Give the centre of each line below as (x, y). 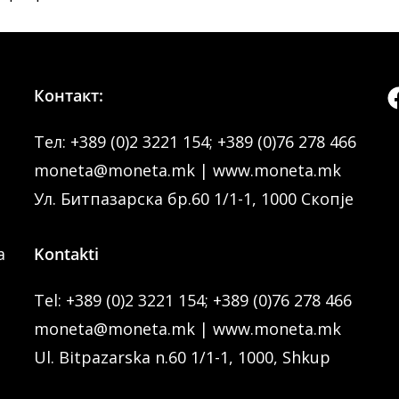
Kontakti (66, 254)
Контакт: (68, 95)
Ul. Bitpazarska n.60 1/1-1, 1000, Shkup (182, 357)
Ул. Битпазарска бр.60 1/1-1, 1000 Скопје (193, 199)
